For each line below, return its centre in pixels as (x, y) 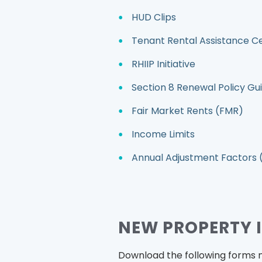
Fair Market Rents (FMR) (187, 111)
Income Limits (163, 135)
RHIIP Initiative (163, 64)
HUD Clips (154, 18)
